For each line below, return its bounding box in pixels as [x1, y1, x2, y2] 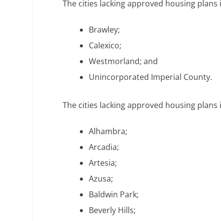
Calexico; [89, 40, 122, 51]
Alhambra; [89, 126, 128, 137]
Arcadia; [89, 142, 119, 153]
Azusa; [89, 173, 113, 184]
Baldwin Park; [89, 189, 139, 200]
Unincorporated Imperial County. [89, 72, 213, 83]
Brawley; [89, 24, 120, 36]
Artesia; [89, 157, 117, 169]
